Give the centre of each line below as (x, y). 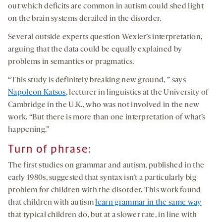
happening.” (29, 130)
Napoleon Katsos (37, 93)
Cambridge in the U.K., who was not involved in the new (104, 105)
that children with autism (52, 203)
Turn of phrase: (50, 149)
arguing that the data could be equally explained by (95, 50)
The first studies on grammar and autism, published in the (106, 166)
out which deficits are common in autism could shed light (106, 7)
